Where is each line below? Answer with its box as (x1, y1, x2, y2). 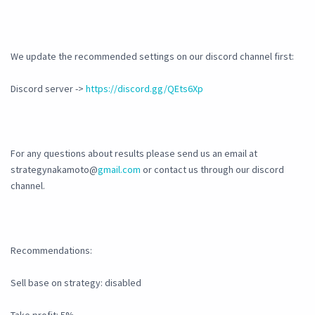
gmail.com (98, 163, 141, 176)
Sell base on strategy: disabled (11, 276, 141, 290)
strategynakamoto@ (11, 163, 98, 176)
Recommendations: (11, 244, 92, 257)
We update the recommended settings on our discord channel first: (11, 50, 294, 63)
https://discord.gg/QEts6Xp (86, 82, 203, 96)
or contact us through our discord (141, 163, 284, 176)
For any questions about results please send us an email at (11, 147, 257, 160)
